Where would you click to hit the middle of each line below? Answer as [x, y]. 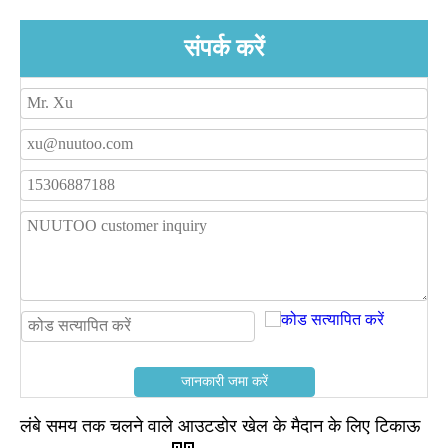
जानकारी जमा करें [224, 381]
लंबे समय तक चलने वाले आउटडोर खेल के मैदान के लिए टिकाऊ [220, 425]
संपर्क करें [224, 47]
